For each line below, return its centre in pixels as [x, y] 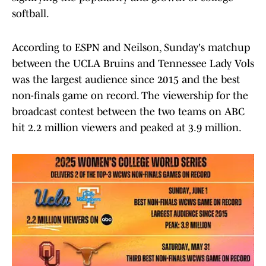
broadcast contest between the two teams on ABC [128, 112]
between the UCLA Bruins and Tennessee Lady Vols [133, 64]
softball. [31, 14]
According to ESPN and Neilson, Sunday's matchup [131, 48]
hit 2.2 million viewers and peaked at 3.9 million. [127, 128]
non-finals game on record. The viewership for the [130, 96]
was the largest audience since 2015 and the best [126, 80]
